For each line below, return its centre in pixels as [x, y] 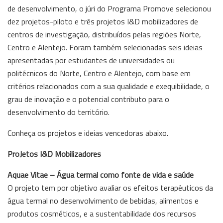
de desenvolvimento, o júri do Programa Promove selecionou [109, 8]
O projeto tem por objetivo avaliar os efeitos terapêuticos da [110, 187]
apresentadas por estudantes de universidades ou [91, 60]
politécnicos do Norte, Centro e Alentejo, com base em [99, 73]
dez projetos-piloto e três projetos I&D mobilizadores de [103, 21]
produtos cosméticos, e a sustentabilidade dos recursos [102, 213]
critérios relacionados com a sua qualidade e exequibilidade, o [109, 86]
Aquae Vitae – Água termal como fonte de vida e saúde [101, 174]
